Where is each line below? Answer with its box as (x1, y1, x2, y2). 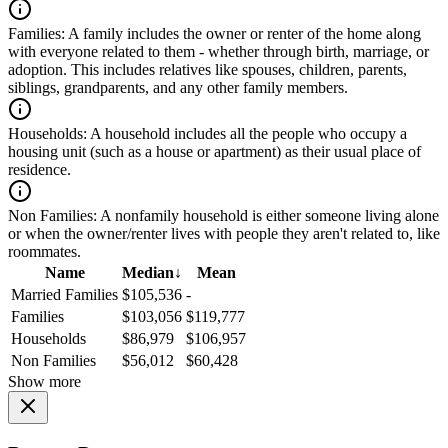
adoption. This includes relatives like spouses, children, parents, (8, 61, 407, 79)
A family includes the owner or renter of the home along (65, 25, 421, 43)
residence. (8, 161, 71, 179)
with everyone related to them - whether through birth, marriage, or (8, 43, 429, 61)
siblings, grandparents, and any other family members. (8, 79, 348, 97)
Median (122, 264, 174, 282)
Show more (8, 373, 81, 391)
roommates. (8, 243, 81, 261)
